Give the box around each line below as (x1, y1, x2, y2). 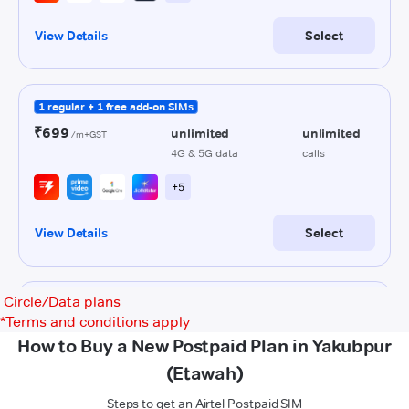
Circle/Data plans (4, 293, 121, 310)
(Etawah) (165, 362, 244, 384)
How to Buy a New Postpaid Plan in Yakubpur (17, 335, 392, 357)
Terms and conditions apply (5, 313, 190, 330)
